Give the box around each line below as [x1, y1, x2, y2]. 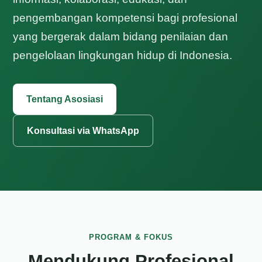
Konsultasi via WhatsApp [27, 126, 140, 136]
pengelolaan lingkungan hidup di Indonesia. [13, 49, 233, 61]
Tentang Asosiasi [26, 94, 104, 104]
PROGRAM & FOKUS [89, 233, 173, 242]
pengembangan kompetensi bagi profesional [13, 12, 238, 24]
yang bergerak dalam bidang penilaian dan [13, 30, 229, 43]
